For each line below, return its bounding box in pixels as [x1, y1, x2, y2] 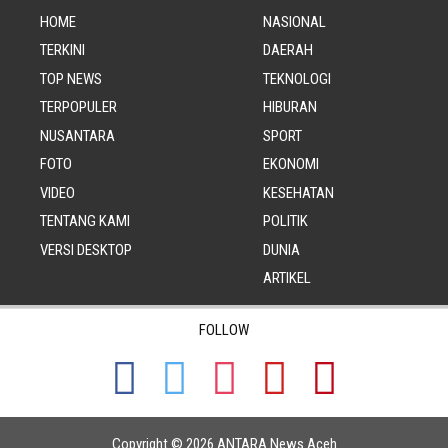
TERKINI [40, 41, 85, 60]
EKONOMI [262, 155, 319, 174]
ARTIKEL [262, 269, 311, 288]
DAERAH [262, 41, 313, 60]
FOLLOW [199, 320, 249, 339]
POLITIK [262, 212, 308, 231]
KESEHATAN [262, 183, 334, 202]
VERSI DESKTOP [40, 240, 132, 259]
